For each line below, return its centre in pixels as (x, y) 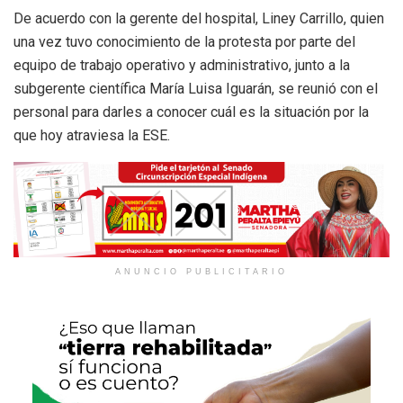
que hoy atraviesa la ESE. (92, 135)
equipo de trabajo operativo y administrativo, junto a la (182, 65)
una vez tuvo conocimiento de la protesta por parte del (184, 41)
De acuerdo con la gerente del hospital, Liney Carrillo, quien (199, 18)
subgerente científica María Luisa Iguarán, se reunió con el (196, 88)
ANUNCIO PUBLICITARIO (201, 271)
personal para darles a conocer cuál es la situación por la (191, 112)
